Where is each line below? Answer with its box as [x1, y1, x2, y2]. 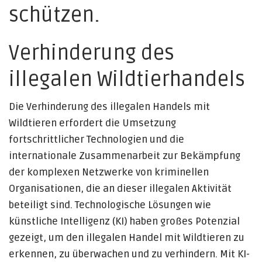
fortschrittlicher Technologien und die [9, 133, 184, 146]
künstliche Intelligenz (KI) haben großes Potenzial [9, 215, 240, 227]
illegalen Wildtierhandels [9, 67, 245, 92]
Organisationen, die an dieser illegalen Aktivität [9, 182, 232, 195]
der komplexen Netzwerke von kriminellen [9, 166, 209, 178]
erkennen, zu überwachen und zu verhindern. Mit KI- [9, 248, 250, 260]
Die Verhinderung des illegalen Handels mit [9, 101, 210, 113]
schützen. [9, 3, 100, 27]
